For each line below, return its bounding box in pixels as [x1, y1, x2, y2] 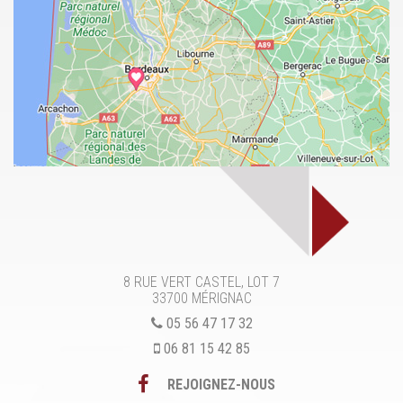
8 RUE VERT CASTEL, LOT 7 [123, 273, 280, 291]
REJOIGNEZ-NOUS [166, 376, 275, 393]
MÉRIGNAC [191, 290, 252, 307]
